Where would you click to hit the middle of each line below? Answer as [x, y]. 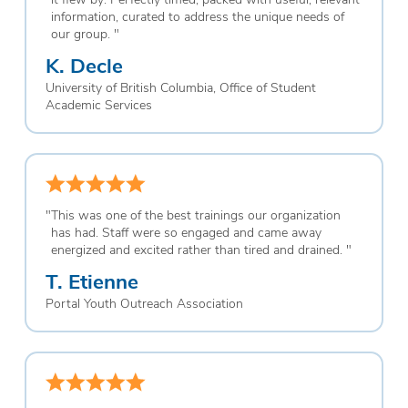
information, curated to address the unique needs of [197, 15]
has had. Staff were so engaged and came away [186, 231]
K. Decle [84, 64]
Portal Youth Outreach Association [144, 303]
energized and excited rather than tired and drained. [196, 249]
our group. [80, 33]
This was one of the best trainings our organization [195, 214]
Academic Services [98, 104]
